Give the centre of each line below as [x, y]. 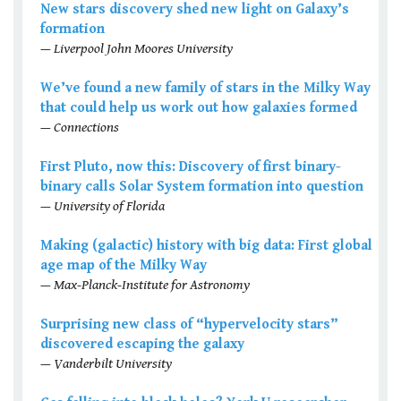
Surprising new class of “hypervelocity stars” [189, 325]
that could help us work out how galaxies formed [199, 108]
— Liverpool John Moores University [137, 49]
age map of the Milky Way [124, 266]
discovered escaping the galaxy [142, 345]
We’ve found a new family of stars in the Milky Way [205, 89]
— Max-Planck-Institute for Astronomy [145, 286]
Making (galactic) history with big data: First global [206, 246]
